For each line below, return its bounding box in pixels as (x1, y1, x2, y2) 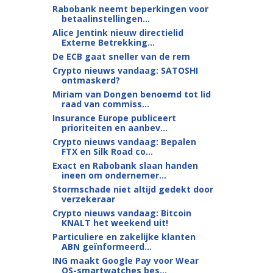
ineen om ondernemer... (61, 169, 166, 181)
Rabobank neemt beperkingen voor (52, 3, 208, 15)
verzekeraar (61, 193, 115, 205)
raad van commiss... (61, 98, 149, 110)
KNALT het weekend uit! (61, 217, 168, 229)
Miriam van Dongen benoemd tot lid (52, 88, 211, 100)
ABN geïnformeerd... (61, 241, 152, 252)
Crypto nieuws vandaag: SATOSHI (52, 65, 198, 76)
